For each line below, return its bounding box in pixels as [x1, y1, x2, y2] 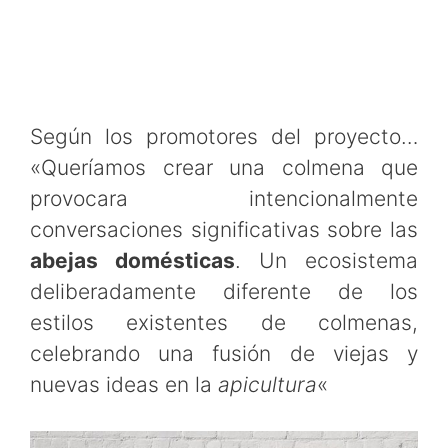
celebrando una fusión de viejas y [30, 340, 418, 366]
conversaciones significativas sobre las [30, 216, 418, 242]
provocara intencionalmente [30, 185, 418, 211]
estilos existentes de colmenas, [30, 309, 418, 335]
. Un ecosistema [235, 247, 418, 273]
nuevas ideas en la [30, 371, 218, 397]
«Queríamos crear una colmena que [30, 154, 418, 180]
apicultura [218, 371, 317, 397]
